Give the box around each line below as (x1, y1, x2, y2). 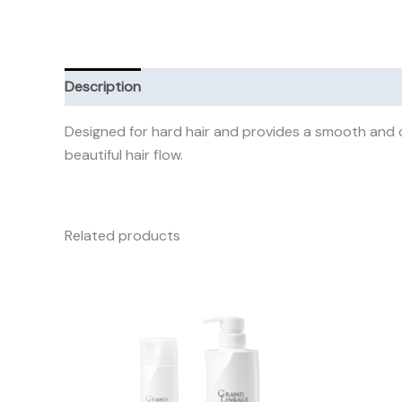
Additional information (155, 77, 301, 97)
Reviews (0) (316, 77, 390, 97)
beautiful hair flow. (65, 145, 183, 165)
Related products (65, 226, 180, 246)
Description (65, 77, 141, 97)
